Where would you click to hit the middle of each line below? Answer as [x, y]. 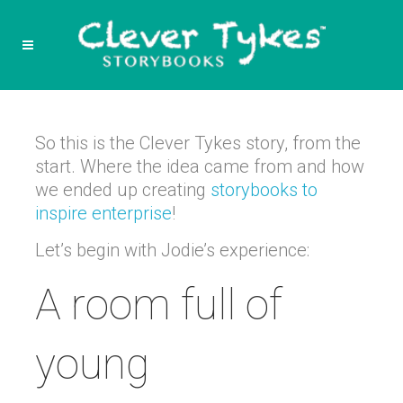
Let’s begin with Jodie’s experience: [172, 250]
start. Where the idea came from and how [200, 166]
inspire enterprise [103, 213]
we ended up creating [123, 190]
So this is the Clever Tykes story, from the [198, 143]
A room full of [159, 304]
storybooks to [264, 190]
